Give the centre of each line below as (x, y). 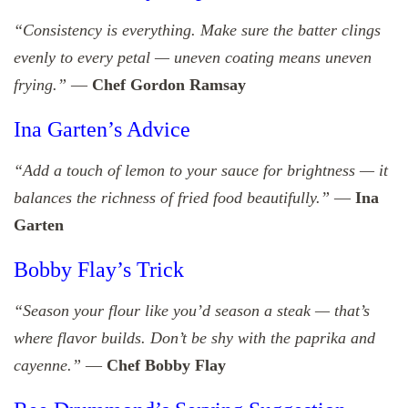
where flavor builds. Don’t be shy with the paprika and (194, 337)
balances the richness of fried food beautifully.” (172, 197)
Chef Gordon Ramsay (169, 84)
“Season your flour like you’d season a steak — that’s (192, 310)
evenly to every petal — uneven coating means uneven (193, 57)
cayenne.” (47, 365)
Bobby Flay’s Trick (99, 269)
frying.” (40, 84)
